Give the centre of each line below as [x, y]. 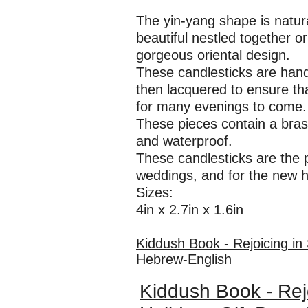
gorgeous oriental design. [213, 55]
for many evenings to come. [221, 107]
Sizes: [155, 192]
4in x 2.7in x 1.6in [190, 210]
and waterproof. [184, 141]
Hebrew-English [184, 259]
